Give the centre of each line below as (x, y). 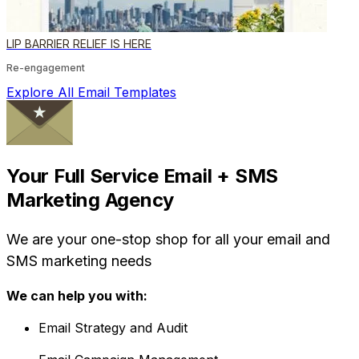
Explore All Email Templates (91, 92)
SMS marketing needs (79, 260)
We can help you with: (77, 295)
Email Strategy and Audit (113, 327)
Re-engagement (46, 67)
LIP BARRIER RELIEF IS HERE (79, 43)
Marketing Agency (91, 200)
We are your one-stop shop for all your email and (168, 239)
